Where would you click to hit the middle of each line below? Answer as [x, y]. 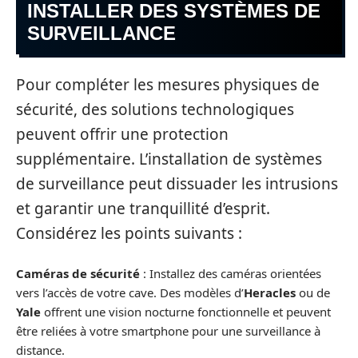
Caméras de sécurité [78, 274]
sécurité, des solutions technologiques [155, 109]
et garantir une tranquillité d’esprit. [143, 208]
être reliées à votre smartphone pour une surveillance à [168, 331]
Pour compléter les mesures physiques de [168, 84]
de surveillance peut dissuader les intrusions [177, 183]
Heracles [270, 293]
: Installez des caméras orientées [231, 274]
